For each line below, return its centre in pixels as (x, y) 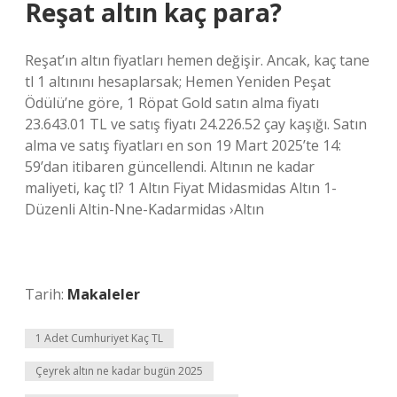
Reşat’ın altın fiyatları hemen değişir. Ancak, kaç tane (197, 60)
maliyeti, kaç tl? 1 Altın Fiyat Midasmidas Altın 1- (181, 188)
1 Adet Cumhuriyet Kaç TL (99, 338)
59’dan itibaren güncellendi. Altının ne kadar (170, 167)
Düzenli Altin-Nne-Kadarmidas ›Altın (144, 209)
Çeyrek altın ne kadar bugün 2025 (119, 371)
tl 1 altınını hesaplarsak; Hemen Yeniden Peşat (178, 82)
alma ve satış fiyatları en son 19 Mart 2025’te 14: (183, 145)
